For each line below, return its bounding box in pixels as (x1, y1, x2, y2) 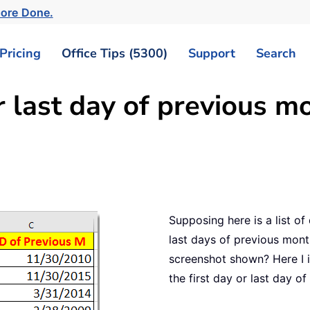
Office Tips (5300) (62, 44, 167, 62)
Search (256, 44, 296, 62)
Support (188, 44, 235, 62)
